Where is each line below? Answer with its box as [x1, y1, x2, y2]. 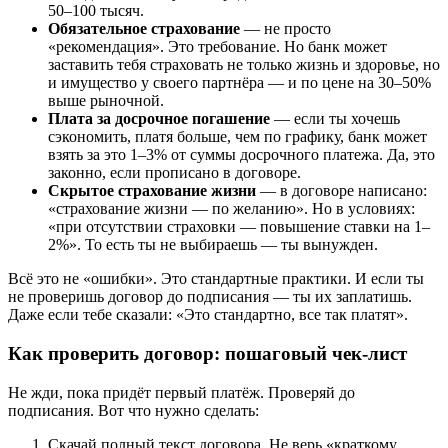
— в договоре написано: [256, 182, 427, 200]
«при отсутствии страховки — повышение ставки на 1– [48, 218, 430, 236]
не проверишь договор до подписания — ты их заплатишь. [8, 288, 412, 306]
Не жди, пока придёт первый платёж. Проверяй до [8, 383, 355, 401]
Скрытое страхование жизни [48, 182, 256, 200]
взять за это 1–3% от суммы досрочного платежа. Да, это [48, 146, 435, 164]
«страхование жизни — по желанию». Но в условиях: [48, 200, 415, 218]
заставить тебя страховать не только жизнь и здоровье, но [48, 56, 440, 74]
